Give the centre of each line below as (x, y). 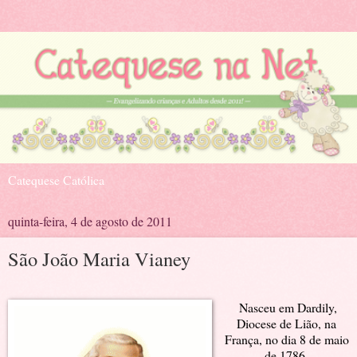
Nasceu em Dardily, (288, 308)
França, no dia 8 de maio (286, 339)
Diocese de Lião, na (287, 324)
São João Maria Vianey (99, 258)
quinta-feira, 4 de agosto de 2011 (90, 221)
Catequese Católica (56, 179)
